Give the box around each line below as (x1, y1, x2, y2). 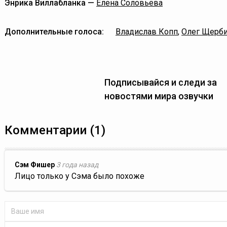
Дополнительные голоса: (5, 27, 104, 36)
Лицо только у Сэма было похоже (15, 171, 144, 181)
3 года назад (56, 161, 98, 169)
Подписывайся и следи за (104, 77, 217, 88)
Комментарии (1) (5, 123, 105, 137)
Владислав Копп (116, 27, 178, 36)
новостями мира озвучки (104, 91, 213, 101)
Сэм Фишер (15, 161, 55, 169)
